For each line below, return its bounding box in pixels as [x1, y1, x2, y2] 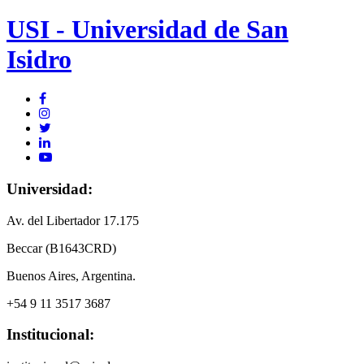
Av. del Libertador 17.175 [6, 213, 139, 227]
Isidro [6, 44, 71, 74]
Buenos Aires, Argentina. [6, 268, 136, 283]
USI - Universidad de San [6, 14, 288, 44]
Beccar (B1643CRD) [6, 240, 116, 255]
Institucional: [6, 326, 94, 344]
